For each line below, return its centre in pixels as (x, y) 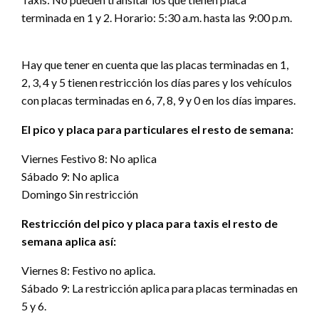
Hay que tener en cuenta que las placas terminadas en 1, (155, 65)
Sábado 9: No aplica (70, 177)
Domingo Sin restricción (80, 194)
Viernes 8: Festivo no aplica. (88, 271)
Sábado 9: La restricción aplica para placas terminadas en (159, 288)
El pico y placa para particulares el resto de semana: (157, 130)
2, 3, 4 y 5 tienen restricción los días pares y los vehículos (157, 83)
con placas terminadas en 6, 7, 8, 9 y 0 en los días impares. (158, 100)
